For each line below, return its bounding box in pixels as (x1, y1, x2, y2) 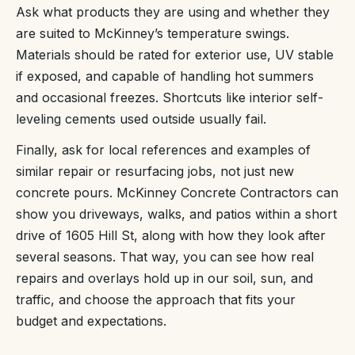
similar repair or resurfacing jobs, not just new (16, 163, 294, 180)
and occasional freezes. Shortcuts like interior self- (16, 90, 323, 106)
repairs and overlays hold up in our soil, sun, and (16, 270, 313, 287)
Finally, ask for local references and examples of (16, 142, 311, 158)
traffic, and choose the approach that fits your (16, 292, 296, 308)
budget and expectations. (16, 313, 166, 330)
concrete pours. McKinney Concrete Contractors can (16, 185, 338, 201)
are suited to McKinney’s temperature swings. (16, 25, 289, 42)
